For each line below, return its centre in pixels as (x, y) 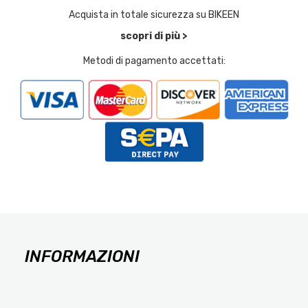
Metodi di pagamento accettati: (154, 61)
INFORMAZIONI (82, 256)
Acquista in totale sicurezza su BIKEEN (154, 15)
